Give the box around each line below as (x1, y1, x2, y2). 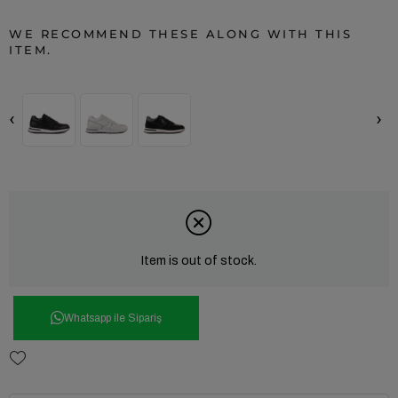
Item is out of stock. (141, 254, 257, 268)
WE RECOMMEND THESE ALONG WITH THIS (9, 27, 352, 41)
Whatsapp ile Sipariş (64, 311, 162, 324)
